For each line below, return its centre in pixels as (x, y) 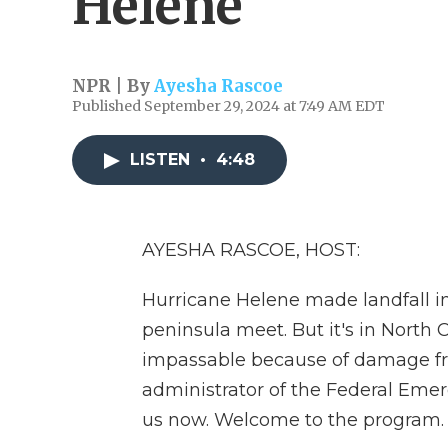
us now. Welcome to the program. (293, 420)
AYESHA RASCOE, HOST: (251, 250)
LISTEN (162, 159)
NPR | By (113, 86)
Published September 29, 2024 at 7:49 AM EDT (228, 106)
